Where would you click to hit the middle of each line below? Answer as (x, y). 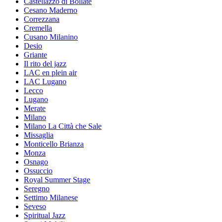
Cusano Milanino (51, 37)
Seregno (37, 188)
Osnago (36, 162)
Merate (35, 108)
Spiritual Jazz (45, 215)
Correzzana (42, 19)
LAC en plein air (50, 72)
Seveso (35, 206)
